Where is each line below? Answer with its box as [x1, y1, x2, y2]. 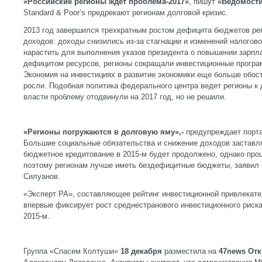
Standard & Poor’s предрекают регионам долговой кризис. [23, 8, 228, 17]
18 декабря [120, 247, 162, 256]
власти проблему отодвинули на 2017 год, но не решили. [23, 92, 226, 101]
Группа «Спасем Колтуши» [23, 247, 120, 256]
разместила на [162, 247, 219, 256]
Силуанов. [23, 172, 60, 181]
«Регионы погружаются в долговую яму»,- [23, 127, 186, 136]
